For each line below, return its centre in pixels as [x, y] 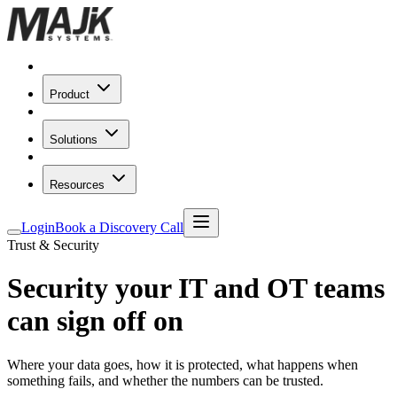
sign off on [120, 321]
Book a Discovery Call [119, 227]
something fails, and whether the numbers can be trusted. [165, 380]
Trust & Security [53, 245]
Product [70, 94]
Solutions [74, 140]
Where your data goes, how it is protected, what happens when [183, 364]
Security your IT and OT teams [196, 288]
